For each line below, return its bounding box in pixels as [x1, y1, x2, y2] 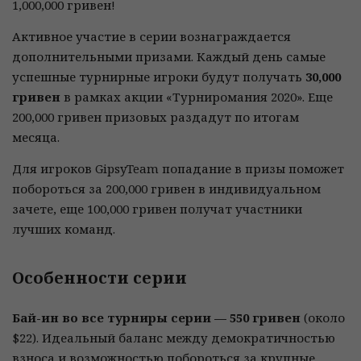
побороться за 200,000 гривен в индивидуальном [12, 180, 321, 197]
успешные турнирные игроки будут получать [12, 68, 305, 85]
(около [301, 309, 345, 326]
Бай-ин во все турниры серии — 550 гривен [12, 309, 301, 326]
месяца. [12, 129, 60, 145]
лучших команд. [12, 221, 115, 237]
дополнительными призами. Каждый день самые [12, 48, 326, 64]
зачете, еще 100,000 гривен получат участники [12, 201, 302, 217]
